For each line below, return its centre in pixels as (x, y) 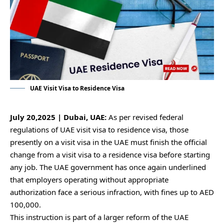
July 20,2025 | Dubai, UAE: (59, 117)
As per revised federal (146, 117)
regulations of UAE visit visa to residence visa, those (99, 130)
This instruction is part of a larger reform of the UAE (99, 217)
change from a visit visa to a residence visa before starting (110, 155)
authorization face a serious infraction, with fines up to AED (112, 192)
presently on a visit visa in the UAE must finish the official (108, 142)
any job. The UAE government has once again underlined (108, 167)
